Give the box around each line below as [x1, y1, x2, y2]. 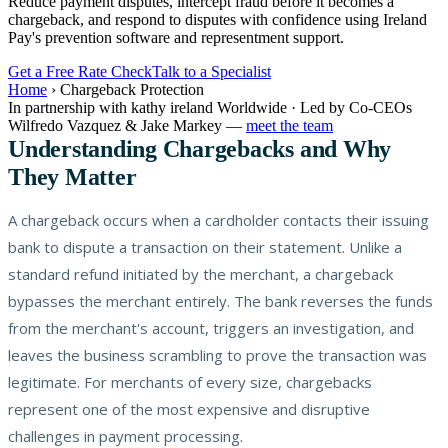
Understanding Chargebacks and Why [8, 135, 392, 162]
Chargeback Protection [60, 80, 204, 98]
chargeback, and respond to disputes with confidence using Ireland [8, 10, 427, 28]
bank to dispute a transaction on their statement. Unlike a [8, 236, 402, 257]
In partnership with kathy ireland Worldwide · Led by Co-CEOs [8, 98, 412, 116]
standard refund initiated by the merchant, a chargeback [8, 263, 393, 284]
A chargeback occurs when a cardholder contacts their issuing [8, 209, 429, 230]
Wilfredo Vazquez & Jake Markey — [8, 116, 242, 134]
